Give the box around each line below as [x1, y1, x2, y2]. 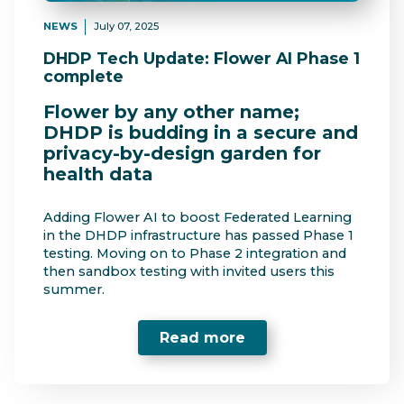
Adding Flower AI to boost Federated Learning [43, 209, 352, 226]
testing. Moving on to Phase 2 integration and [43, 245, 346, 262]
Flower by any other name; [43, 100, 299, 123]
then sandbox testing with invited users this [43, 263, 335, 280]
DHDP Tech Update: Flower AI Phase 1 [43, 48, 360, 68]
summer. [43, 281, 105, 298]
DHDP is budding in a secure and [43, 121, 358, 143]
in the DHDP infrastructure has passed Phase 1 [43, 227, 353, 244]
